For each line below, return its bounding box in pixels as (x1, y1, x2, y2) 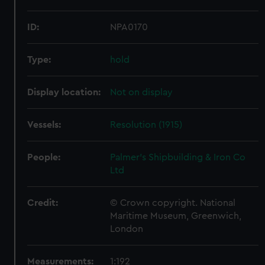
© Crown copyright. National (110, 198, 236, 208)
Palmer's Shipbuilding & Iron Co (110, 153, 246, 162)
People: (27, 153, 61, 162)
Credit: (27, 198, 59, 208)
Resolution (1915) (110, 120, 183, 130)
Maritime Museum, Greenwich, (110, 211, 242, 221)
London (110, 224, 144, 234)
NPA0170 (110, 22, 148, 32)
